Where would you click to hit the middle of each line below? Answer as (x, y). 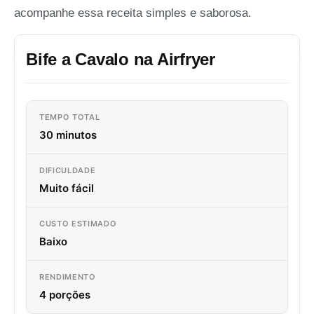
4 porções (65, 295)
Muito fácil (67, 189)
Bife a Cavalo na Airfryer (121, 60)
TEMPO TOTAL (70, 117)
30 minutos (68, 135)
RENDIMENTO (68, 277)
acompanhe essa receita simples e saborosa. (133, 13)
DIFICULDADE (68, 171)
